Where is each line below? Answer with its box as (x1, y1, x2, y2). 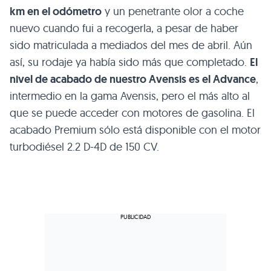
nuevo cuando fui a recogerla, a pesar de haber (10, 21, 238, 36)
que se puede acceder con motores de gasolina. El (10, 106, 255, 120)
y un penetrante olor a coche (102, 4, 244, 19)
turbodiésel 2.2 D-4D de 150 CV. (10, 140, 159, 154)
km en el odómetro (10, 4, 102, 19)
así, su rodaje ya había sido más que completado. (10, 55, 250, 70)
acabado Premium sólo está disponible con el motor (10, 123, 261, 137)
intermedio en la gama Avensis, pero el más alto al (10, 89, 250, 103)
